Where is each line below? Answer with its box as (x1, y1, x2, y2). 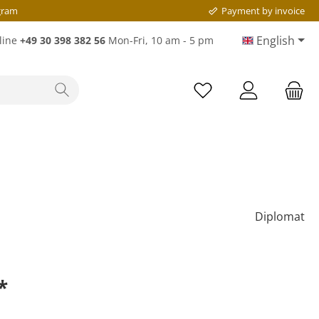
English (256, 33, 296, 48)
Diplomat (255, 209, 305, 224)
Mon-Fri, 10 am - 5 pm (105, 33, 214, 47)
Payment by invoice (221, 4, 305, 17)
